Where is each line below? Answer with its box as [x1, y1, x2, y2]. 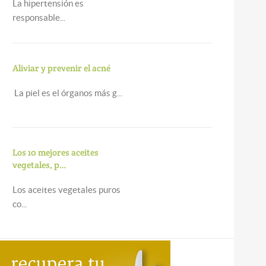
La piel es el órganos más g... [12, 88, 122, 98]
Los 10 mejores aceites [12, 147, 99, 158]
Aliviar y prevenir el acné [12, 62, 110, 74]
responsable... [12, 12, 65, 23]
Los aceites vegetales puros [12, 185, 121, 195]
